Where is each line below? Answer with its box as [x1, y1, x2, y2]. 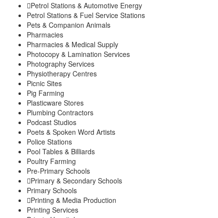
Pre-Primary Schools [27, 165, 90, 176]
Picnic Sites [27, 78, 62, 88]
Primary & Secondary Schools [31, 175, 122, 185]
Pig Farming [27, 88, 64, 98]
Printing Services [27, 204, 78, 215]
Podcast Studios [27, 117, 76, 127]
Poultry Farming [27, 156, 76, 166]
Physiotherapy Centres [27, 68, 97, 78]
